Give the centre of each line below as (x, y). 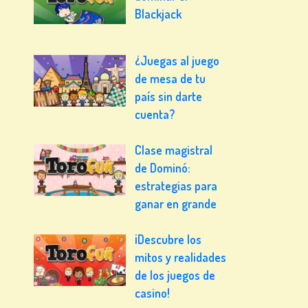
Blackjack (158, 13)
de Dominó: (163, 168)
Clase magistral (174, 150)
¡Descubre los (168, 240)
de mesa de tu (170, 78)
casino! (153, 293)
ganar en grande (176, 204)
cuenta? (155, 114)
